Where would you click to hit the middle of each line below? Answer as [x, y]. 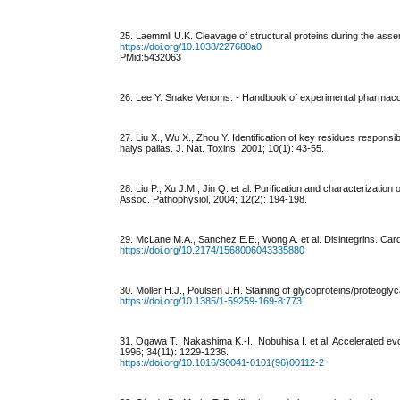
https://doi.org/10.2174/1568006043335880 [212, 250]
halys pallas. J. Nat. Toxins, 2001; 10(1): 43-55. [222, 149]
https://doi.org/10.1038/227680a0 [191, 47]
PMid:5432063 [151, 58]
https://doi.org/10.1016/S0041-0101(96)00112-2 [222, 363]
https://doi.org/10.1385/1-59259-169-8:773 [211, 301]
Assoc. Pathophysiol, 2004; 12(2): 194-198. [214, 200]
